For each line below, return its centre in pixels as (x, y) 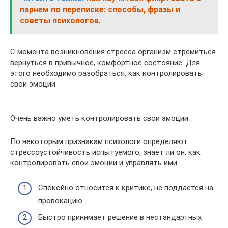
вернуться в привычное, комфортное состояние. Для (105, 63)
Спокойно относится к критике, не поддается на (126, 188)
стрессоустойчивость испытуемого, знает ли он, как (105, 152)
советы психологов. (60, 21)
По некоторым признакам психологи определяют (99, 141)
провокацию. (61, 200)
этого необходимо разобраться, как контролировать (106, 73)
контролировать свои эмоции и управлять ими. (94, 163)
